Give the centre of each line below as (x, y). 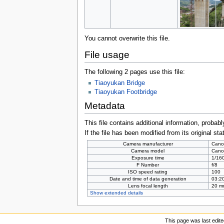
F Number (148, 164)
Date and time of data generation (148, 178)
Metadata (104, 106)
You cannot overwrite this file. (127, 38)
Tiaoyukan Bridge (119, 83)
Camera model (148, 150)
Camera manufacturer (148, 143)
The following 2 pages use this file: (134, 72)
